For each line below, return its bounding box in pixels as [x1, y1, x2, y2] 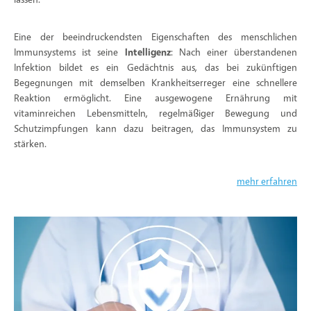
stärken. [14, 137, 47, 149]
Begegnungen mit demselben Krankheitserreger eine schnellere [14, 76, 297, 88]
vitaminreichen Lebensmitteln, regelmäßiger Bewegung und [14, 107, 297, 119]
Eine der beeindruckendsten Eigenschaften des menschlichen [14, 31, 297, 42]
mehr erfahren [237, 175, 297, 187]
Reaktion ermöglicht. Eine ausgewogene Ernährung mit [14, 92, 297, 103]
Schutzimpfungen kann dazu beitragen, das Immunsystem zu [14, 122, 297, 134]
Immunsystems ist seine [14, 46, 125, 58]
